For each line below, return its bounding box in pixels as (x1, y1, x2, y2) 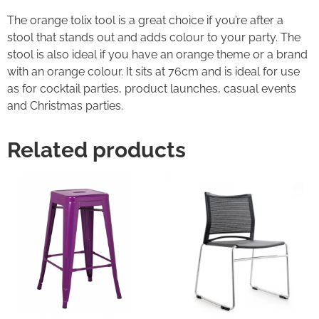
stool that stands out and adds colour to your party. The (7, 31, 300, 45)
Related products (7, 137, 186, 163)
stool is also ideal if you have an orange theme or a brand (7, 48, 308, 62)
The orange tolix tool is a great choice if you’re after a (7, 14, 283, 28)
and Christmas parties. (7, 99, 123, 113)
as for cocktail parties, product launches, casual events (7, 82, 296, 96)
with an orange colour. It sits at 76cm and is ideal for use (7, 65, 300, 79)
